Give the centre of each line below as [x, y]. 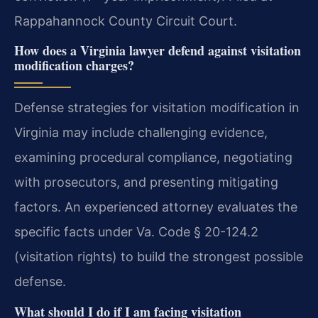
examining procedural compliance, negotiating [153, 158]
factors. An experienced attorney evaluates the [156, 207]
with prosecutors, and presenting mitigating [146, 182]
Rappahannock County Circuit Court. [126, 21]
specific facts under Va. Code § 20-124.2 [136, 232]
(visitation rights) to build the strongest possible [159, 257]
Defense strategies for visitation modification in [157, 108]
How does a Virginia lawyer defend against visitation [158, 51]
